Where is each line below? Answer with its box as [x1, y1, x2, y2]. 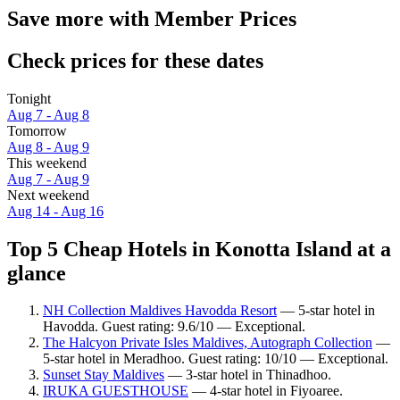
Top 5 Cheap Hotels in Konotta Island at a [7, 237, 391, 261]
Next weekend [7, 187, 89, 203]
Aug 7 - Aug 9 [7, 171, 89, 187]
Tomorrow [7, 122, 67, 138]
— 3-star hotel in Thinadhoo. [164, 367, 331, 383]
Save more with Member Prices [7, 6, 296, 30]
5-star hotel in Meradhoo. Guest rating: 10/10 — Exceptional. [43, 351, 388, 367]
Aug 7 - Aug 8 [7, 106, 89, 122]
